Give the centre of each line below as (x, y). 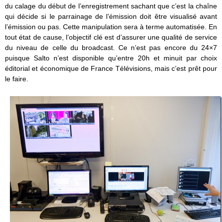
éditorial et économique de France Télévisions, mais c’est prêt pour (111, 68)
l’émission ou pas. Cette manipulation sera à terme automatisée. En (111, 27)
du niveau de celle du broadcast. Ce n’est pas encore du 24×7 (111, 47)
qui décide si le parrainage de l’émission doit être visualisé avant (111, 16)
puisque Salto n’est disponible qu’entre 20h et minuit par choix (111, 58)
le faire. (17, 79)
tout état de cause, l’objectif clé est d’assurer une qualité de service (111, 37)
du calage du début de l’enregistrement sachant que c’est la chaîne (111, 6)
